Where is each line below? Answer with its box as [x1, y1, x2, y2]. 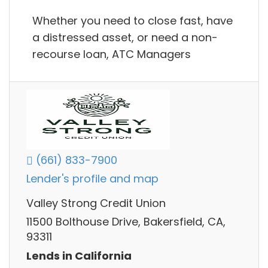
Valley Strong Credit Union [26, 196, 166, 211]
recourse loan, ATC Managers [32, 46, 191, 62]
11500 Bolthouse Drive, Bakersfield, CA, [26, 214, 226, 230]
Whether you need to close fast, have [32, 13, 233, 28]
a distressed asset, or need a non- [32, 29, 218, 45]
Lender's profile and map [26, 171, 159, 187]
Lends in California [26, 248, 132, 263]
